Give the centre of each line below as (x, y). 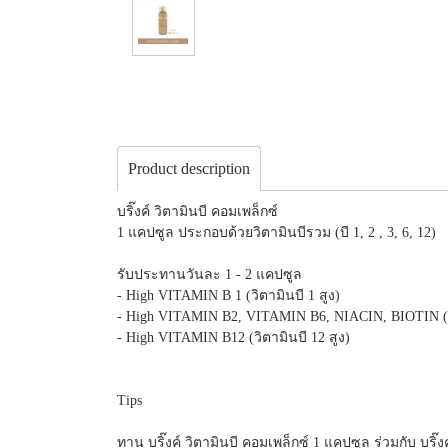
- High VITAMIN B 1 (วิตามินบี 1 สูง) (230, 295)
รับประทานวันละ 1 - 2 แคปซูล (209, 274)
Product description (189, 168)
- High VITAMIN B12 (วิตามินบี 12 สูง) (235, 337)
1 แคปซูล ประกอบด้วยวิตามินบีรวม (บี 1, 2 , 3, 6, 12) (278, 232)
